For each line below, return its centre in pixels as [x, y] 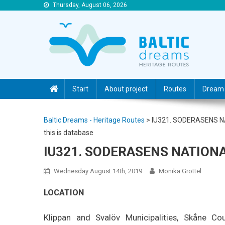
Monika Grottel [180, 171]
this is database [69, 132]
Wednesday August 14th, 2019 [98, 171]
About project [126, 89]
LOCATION [64, 192]
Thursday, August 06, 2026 [90, 5]
